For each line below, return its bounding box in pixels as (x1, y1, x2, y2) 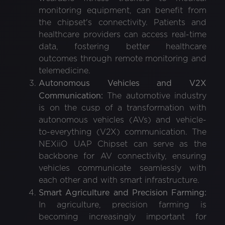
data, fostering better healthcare (39, 43, 206, 51)
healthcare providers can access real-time (39, 31, 206, 39)
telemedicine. (39, 67, 91, 75)
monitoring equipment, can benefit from (39, 7, 206, 15)
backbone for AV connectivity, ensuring (39, 152, 206, 160)
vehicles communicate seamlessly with (39, 164, 206, 172)
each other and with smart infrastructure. (39, 176, 200, 184)
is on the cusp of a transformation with (39, 104, 206, 112)
